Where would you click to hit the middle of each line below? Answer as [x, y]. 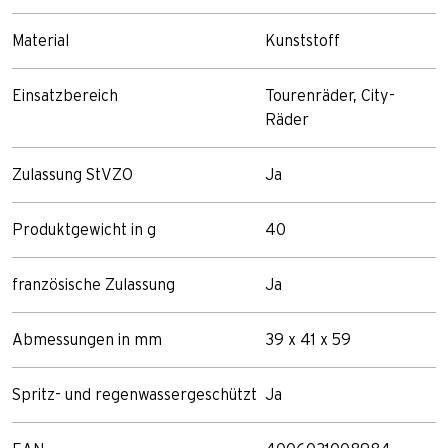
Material [40, 40]
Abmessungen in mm [87, 339]
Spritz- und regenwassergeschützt [134, 394]
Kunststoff [302, 40]
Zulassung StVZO [72, 174]
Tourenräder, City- [330, 95]
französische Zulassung [93, 284]
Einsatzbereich [65, 95]
